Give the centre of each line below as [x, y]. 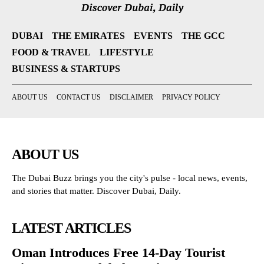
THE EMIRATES [88, 35]
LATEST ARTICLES [71, 228]
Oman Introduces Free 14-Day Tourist [118, 252]
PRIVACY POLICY [191, 97]
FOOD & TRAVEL [51, 52]
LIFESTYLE [127, 52]
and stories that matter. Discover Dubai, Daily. [96, 191]
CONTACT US [79, 97]
